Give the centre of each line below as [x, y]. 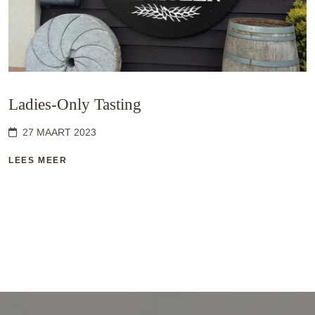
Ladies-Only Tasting [75, 104]
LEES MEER [38, 160]
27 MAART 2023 [59, 132]
